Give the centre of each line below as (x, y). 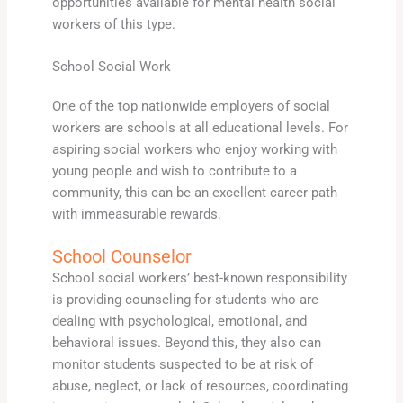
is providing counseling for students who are (185, 300)
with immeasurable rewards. (136, 214)
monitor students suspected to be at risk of (182, 365)
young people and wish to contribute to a (174, 170)
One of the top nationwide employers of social (191, 106)
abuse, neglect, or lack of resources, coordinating (200, 386)
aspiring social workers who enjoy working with (194, 149)
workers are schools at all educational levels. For (200, 127)
